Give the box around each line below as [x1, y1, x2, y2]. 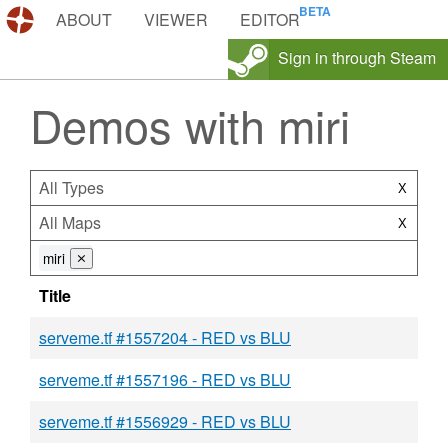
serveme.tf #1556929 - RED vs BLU [39, 410, 291, 433]
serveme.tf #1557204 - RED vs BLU [39, 326, 291, 349]
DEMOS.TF [40, 8, 123, 31]
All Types [39, 176, 104, 199]
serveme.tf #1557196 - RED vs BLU [39, 368, 291, 391]
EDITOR [240, 8, 300, 31]
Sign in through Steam [278, 46, 436, 69]
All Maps [39, 211, 101, 234]
